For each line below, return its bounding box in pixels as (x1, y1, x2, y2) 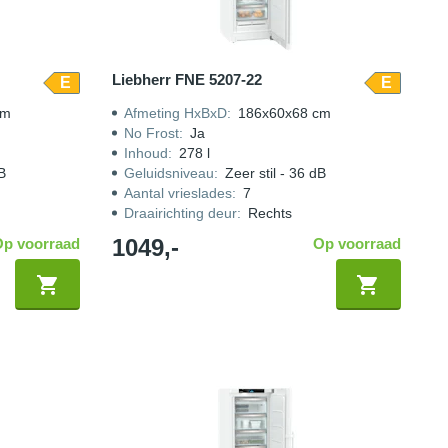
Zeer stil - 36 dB (225, 165, 327, 181)
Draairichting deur (124, 205, 238, 221)
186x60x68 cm (238, 105, 332, 121)
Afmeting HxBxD (124, 105, 228, 121)
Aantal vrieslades (124, 185, 233, 201)
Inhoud (124, 145, 169, 161)
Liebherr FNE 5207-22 (112, 71, 263, 88)
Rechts (248, 205, 293, 221)
